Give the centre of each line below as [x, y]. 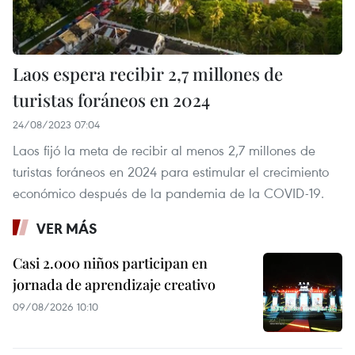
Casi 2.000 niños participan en [110, 263]
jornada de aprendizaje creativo [114, 284]
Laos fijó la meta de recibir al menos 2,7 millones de [164, 150]
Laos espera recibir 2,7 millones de [148, 73]
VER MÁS [67, 228]
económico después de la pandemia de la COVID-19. [168, 193]
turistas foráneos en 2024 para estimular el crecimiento [171, 171]
